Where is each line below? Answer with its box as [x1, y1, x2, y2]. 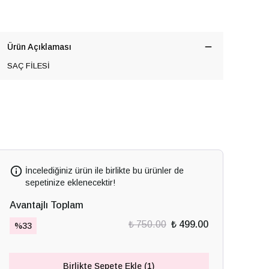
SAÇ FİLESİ [7, 61, 50, 70]
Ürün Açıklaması [7, 42, 71, 52]
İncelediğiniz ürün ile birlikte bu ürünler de [25, 166, 184, 175]
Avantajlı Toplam [9, 200, 83, 210]
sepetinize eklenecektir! [25, 178, 115, 187]
